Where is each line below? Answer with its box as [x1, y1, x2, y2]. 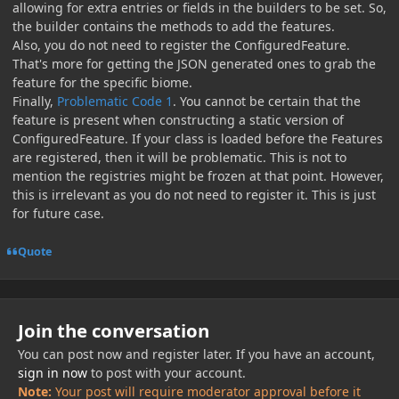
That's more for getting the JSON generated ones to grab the [12, 55, 376, 73]
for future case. [12, 205, 104, 223]
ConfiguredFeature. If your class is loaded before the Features [12, 130, 383, 148]
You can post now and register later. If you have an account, [17, 346, 375, 363]
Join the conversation [17, 318, 209, 344]
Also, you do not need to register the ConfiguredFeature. [12, 37, 350, 54]
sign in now [17, 364, 87, 382]
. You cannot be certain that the [173, 93, 361, 110]
